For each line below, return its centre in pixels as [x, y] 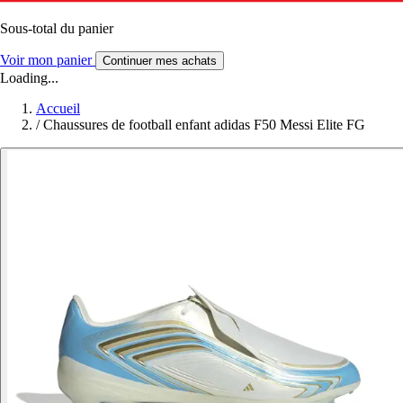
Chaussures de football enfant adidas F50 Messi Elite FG [204, 124]
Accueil [58, 108]
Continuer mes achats [160, 60]
